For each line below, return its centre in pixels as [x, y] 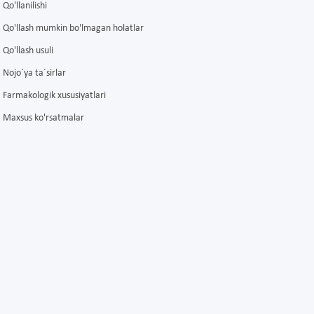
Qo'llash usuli [28, 51]
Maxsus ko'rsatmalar [43, 118]
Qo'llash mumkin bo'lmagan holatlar [73, 29]
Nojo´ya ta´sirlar [34, 74]
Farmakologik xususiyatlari [54, 96]
